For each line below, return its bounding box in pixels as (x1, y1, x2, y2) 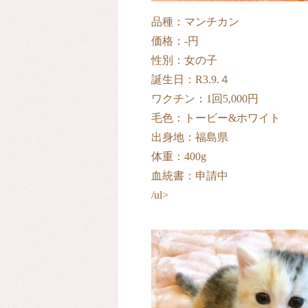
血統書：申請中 (151, 170, 228, 181)
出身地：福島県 (151, 131, 228, 143)
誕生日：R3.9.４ (151, 74, 230, 85)
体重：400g (151, 151, 206, 162)
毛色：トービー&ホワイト (151, 112, 280, 124)
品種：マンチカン (151, 16, 239, 27)
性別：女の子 (151, 54, 217, 66)
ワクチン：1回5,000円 (151, 93, 258, 104)
